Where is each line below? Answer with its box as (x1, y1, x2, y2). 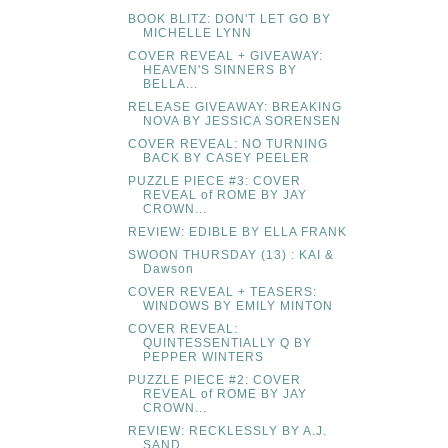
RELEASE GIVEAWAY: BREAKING (127, 100, 342, 115)
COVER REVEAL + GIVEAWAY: (127, 49, 323, 64)
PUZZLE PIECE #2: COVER (127, 373, 301, 388)
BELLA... (142, 77, 198, 92)
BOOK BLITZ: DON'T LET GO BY (127, 12, 331, 27)
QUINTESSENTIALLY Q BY (142, 336, 312, 351)
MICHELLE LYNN (142, 26, 252, 41)
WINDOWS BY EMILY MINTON (142, 299, 333, 314)
